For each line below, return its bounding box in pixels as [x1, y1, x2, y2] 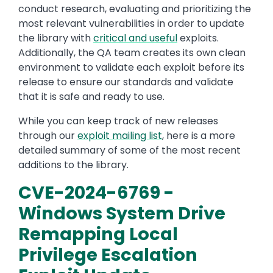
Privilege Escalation [18, 243, 197, 268]
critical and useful [93, 31, 177, 46]
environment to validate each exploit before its [18, 60, 244, 75]
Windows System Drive [18, 201, 225, 226]
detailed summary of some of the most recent [18, 143, 241, 158]
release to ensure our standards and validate [18, 75, 233, 90]
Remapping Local [18, 222, 178, 247]
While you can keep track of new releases [18, 114, 218, 129]
